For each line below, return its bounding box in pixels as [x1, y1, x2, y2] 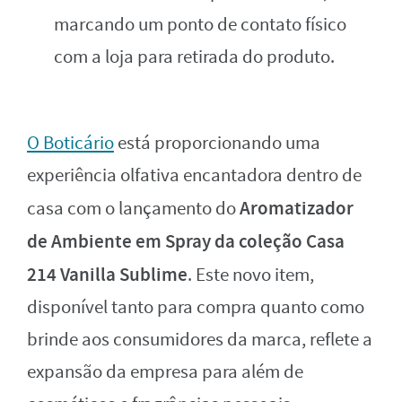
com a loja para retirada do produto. [54, 44, 335, 69]
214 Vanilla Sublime [27, 261, 188, 287]
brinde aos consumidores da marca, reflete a [27, 327, 372, 352]
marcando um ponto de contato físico [54, 12, 346, 37]
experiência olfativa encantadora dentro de [27, 162, 362, 188]
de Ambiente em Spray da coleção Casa [27, 228, 345, 254]
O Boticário [27, 130, 114, 155]
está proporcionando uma [114, 130, 320, 155]
